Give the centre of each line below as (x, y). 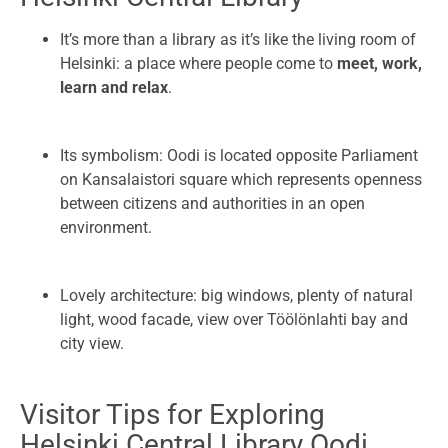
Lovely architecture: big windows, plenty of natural (236, 296)
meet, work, (379, 64)
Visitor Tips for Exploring (172, 415)
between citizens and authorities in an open (212, 204)
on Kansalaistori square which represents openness (241, 180)
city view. (92, 344)
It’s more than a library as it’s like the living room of (238, 40)
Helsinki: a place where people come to (198, 64)
